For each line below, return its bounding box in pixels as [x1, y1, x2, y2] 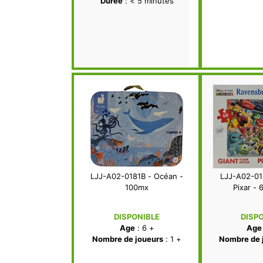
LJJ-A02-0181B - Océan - [90, 171, 183, 181]
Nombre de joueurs [92, 234, 163, 244]
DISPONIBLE [114, 212, 160, 222]
